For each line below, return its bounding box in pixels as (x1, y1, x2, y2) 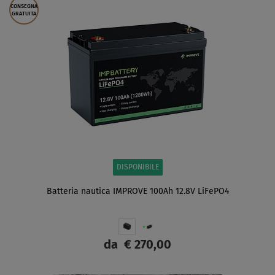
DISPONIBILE (116, 163, 159, 171)
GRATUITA (12, 10, 36, 17)
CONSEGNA (10, 3, 37, 9)
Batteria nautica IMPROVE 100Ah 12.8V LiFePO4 (46, 187, 229, 196)
